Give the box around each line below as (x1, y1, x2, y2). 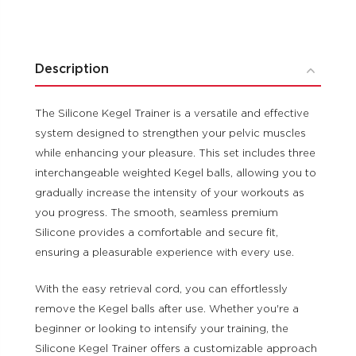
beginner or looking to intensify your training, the (35, 323, 288, 335)
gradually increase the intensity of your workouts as (35, 187, 304, 199)
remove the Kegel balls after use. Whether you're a (35, 303, 299, 315)
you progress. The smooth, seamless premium (35, 207, 278, 219)
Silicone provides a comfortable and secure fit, (35, 226, 278, 239)
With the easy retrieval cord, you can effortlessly (35, 283, 288, 296)
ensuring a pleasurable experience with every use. (35, 246, 294, 259)
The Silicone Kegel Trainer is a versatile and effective (35, 107, 309, 120)
